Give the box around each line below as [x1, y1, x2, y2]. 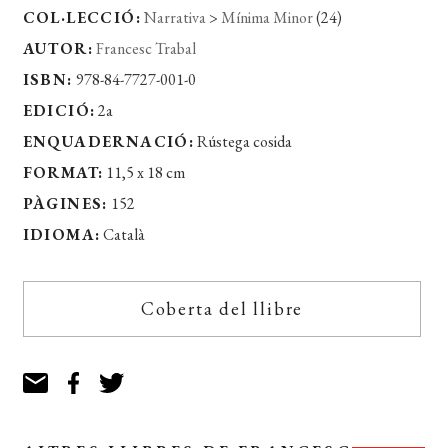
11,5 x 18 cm [103, 161, 186, 183]
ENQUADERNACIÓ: [22, 130, 195, 152]
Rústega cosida [194, 130, 293, 152]
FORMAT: [22, 161, 104, 183]
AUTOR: [22, 37, 94, 59]
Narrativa [144, 6, 207, 28]
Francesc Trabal [96, 37, 197, 59]
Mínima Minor [221, 6, 314, 28]
